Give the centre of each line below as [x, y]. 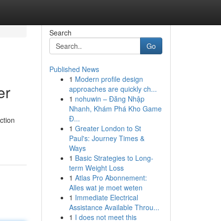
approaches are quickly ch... [113, 89]
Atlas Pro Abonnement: [111, 178]
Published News [74, 69]
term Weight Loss [96, 168]
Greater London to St [108, 128]
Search [60, 33]
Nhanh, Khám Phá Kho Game [115, 109]
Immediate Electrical [106, 197]
